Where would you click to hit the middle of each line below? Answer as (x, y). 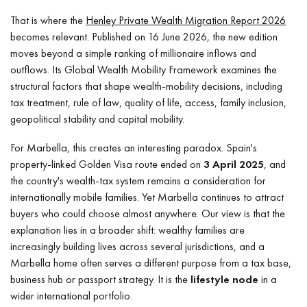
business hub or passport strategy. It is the (100, 279)
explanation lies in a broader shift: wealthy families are (127, 230)
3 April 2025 (234, 164)
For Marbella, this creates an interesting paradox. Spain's (134, 147)
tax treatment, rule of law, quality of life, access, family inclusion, (148, 102)
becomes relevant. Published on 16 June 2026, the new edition (144, 36)
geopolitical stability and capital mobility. (97, 119)
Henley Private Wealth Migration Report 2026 (186, 20)
